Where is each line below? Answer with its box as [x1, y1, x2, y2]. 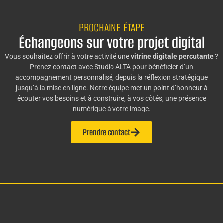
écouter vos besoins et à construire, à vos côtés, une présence [17, 94, 206, 103]
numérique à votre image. [72, 105, 151, 113]
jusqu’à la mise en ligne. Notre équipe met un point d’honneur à [15, 84, 208, 92]
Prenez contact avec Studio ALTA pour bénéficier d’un [30, 63, 193, 71]
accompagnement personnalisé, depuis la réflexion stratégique [15, 73, 208, 82]
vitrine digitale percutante [131, 52, 214, 61]
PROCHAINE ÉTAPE [78, 20, 145, 36]
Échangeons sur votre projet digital [18, 32, 205, 54]
